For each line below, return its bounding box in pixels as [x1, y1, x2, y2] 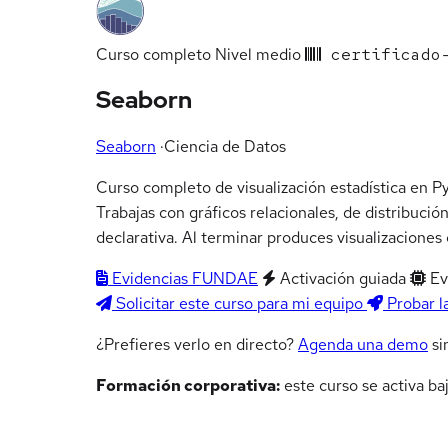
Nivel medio [215, 43, 301, 65]
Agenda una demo [298, 334, 428, 356]
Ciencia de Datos [164, 136, 286, 158]
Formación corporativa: [96, 375, 280, 397]
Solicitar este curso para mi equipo [112, 293, 367, 315]
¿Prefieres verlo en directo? [96, 334, 298, 356]
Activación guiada [276, 268, 406, 290]
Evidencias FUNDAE [108, 268, 258, 290]
